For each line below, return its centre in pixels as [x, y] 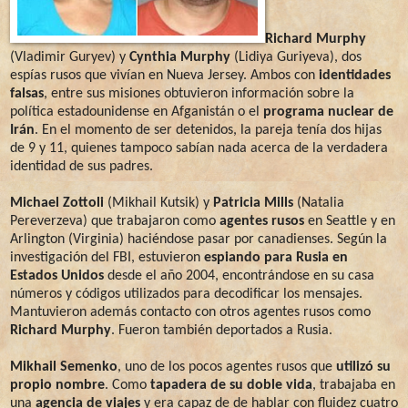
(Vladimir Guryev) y [70, 57]
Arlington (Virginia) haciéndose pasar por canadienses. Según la [199, 239]
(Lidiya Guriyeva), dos [296, 57]
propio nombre [57, 385]
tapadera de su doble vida [231, 385]
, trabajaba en [354, 385]
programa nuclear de [328, 112]
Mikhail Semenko [64, 367]
